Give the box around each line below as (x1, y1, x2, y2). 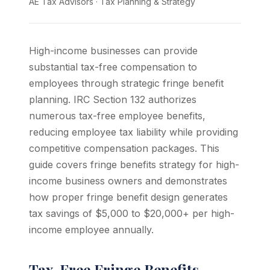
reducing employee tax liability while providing (29, 126, 238, 138)
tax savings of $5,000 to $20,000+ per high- (29, 207, 234, 219)
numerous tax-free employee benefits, (29, 110, 206, 122)
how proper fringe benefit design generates (29, 191, 228, 203)
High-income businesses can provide (29, 45, 198, 57)
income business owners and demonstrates (29, 175, 227, 187)
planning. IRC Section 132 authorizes (29, 93, 196, 105)
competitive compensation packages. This (29, 142, 219, 154)
